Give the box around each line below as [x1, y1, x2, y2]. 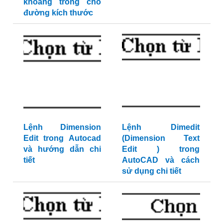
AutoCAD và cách [122, 155, 200, 164]
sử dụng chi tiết [122, 166, 181, 175]
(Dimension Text [122, 133, 200, 142]
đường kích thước [23, 8, 93, 17]
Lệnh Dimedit [122, 122, 200, 131]
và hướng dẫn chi [23, 144, 101, 153]
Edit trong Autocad [23, 133, 101, 142]
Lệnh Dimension [23, 122, 101, 131]
